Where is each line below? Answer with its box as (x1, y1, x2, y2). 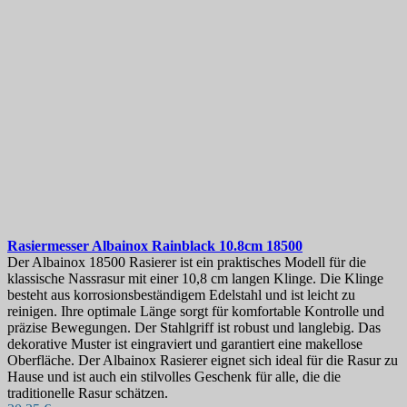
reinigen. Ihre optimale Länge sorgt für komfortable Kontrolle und (7, 303, 384, 320)
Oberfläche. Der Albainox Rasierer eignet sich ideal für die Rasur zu (7, 352, 398, 369)
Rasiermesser (7, 238, 92, 254)
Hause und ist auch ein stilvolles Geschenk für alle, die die (7, 369, 341, 385)
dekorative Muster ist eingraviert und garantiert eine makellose (7, 336, 362, 352)
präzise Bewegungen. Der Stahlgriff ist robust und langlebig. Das (7, 320, 381, 336)
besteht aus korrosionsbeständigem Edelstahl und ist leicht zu (7, 287, 355, 303)
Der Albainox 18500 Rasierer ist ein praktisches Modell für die (7, 254, 366, 271)
